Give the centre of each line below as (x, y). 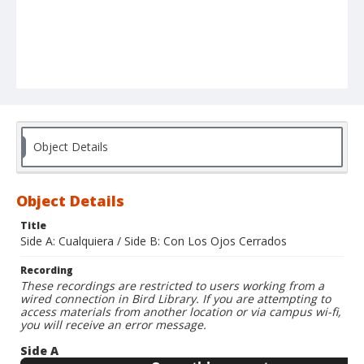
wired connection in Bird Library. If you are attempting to (175, 299)
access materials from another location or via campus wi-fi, (181, 312)
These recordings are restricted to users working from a (172, 286)
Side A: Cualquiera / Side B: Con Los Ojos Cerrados (154, 241)
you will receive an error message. (113, 325)
